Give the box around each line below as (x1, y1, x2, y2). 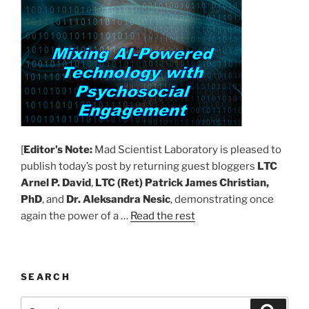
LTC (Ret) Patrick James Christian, (95, 176, 269, 189)
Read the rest (130, 209, 195, 222)
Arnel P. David (21, 176, 91, 189)
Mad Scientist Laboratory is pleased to (92, 143, 281, 156)
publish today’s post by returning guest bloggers (21, 159, 257, 172)
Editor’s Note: (23, 143, 92, 156)
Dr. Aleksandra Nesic (66, 192, 170, 206)
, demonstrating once (170, 192, 274, 206)
